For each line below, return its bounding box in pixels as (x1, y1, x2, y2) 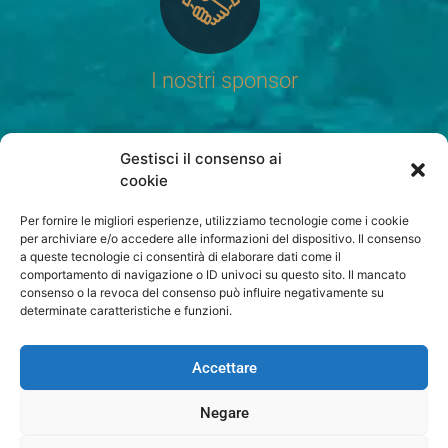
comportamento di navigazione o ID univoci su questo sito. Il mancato (20, 267, 406, 282)
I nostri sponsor (150, 67, 298, 94)
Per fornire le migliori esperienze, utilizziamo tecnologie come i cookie (20, 213, 409, 228)
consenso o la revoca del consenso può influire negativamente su (20, 285, 384, 300)
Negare (199, 403, 249, 422)
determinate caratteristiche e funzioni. (20, 303, 232, 318)
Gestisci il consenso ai (120, 149, 282, 168)
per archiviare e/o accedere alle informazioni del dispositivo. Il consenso (20, 231, 421, 246)
